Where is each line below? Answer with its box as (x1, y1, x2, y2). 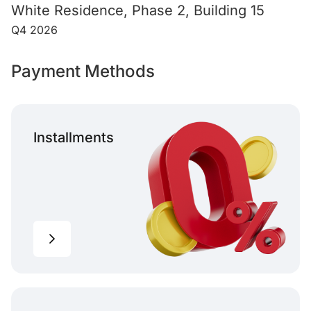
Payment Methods (11, 61, 155, 82)
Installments (33, 129, 114, 146)
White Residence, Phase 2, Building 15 (11, 2, 264, 19)
